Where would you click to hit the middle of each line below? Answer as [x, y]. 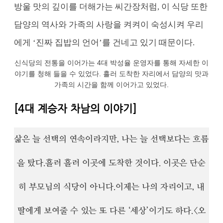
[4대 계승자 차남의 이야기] [75, 109]
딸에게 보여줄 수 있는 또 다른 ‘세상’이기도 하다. [105, 211]
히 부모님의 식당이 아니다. [67, 187]
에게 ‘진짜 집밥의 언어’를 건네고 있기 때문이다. [105, 42]
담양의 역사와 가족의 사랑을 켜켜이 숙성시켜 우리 [109, 24]
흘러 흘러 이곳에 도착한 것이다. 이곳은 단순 [126, 163]
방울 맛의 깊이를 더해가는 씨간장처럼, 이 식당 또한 [111, 6]
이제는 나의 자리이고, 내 [160, 187]
